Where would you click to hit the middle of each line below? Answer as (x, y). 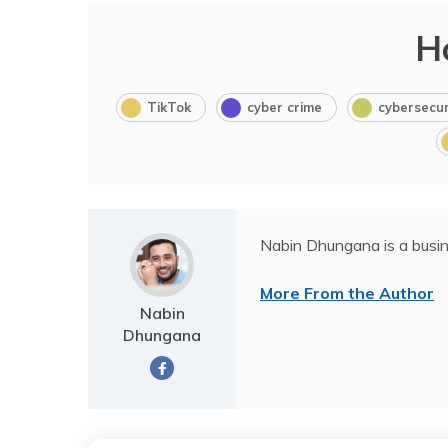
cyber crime (284, 106)
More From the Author (347, 292)
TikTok (168, 106)
